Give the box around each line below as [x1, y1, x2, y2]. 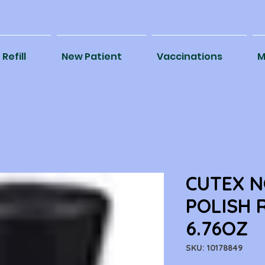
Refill [2, 50, 26, 64]
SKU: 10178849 [186, 243, 243, 254]
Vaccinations [157, 50, 222, 64]
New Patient [62, 50, 122, 64]
